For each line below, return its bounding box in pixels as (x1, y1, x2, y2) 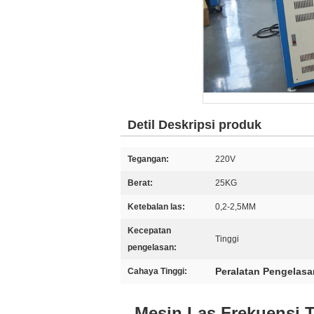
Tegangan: (128, 154, 169, 164)
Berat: (128, 178, 153, 188)
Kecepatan (128, 226, 171, 235)
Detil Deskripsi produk (128, 118, 261, 132)
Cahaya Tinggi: (128, 266, 187, 276)
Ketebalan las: (128, 202, 185, 212)
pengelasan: (128, 243, 177, 252)
